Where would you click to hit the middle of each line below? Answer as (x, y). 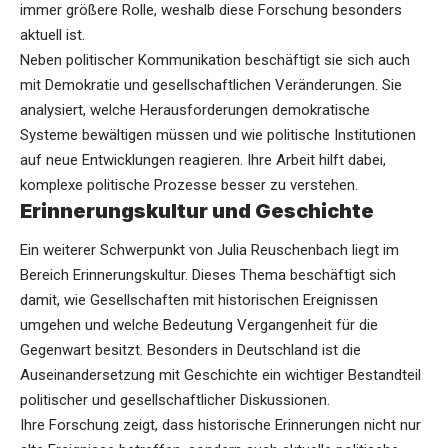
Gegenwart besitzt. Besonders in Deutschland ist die (190, 350)
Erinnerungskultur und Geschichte (197, 211)
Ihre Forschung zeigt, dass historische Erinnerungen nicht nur (220, 425)
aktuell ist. (52, 35)
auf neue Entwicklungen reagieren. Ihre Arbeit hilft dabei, (203, 160)
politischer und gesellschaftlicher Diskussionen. (175, 400)
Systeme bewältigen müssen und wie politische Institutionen (218, 135)
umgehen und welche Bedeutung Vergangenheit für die (199, 325)
